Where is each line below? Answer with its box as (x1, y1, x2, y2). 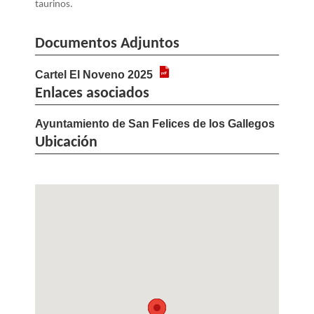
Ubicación (35, 135, 97, 151)
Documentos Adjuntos (35, 36, 179, 53)
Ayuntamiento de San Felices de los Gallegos (35, 118, 275, 130)
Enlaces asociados (35, 86, 149, 102)
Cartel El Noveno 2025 (35, 69, 153, 81)
